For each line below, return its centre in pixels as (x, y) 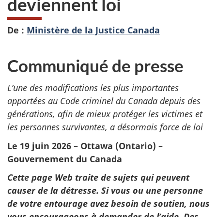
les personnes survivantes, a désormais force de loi (105, 127)
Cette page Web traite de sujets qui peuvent (98, 178)
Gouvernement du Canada (65, 159)
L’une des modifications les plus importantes (93, 88)
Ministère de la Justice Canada (93, 30)
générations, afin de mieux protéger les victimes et (105, 114)
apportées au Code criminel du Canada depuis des (104, 101)
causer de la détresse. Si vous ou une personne (105, 191)
